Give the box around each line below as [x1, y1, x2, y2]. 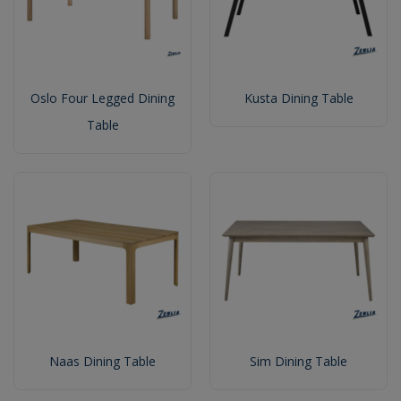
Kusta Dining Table [243, 90, 354, 107]
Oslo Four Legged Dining [30, 90, 175, 107]
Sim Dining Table [250, 353, 347, 371]
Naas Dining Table [49, 353, 156, 371]
